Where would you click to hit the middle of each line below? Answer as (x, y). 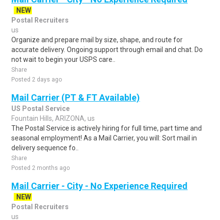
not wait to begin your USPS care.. (63, 59)
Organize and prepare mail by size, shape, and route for (97, 40)
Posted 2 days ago (37, 80)
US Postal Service (41, 109)
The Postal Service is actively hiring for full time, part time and (107, 128)
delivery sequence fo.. (45, 148)
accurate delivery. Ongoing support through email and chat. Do (107, 50)
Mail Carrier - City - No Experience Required (99, 186)
